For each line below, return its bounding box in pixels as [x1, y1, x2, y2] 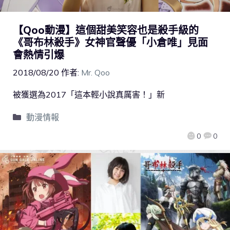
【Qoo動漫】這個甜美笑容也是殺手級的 [13, 23, 209, 36]
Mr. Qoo [81, 67, 110, 78]
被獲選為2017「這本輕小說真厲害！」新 [13, 89, 165, 100]
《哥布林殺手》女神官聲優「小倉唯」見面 [13, 35, 208, 49]
